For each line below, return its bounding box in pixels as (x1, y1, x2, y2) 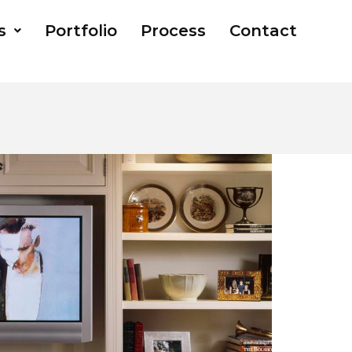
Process (140, 21, 206, 41)
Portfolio (44, 21, 117, 41)
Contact (229, 21, 297, 41)
